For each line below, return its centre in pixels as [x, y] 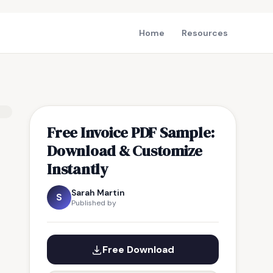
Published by [94, 203]
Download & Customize [125, 151]
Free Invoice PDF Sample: [131, 132]
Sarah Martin [98, 193]
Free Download [138, 250]
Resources [205, 33]
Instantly [78, 169]
